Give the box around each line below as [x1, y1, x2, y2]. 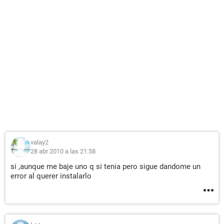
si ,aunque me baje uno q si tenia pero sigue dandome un [10, 162, 200, 171]
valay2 [30, 138, 48, 146]
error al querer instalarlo [10, 171, 91, 180]
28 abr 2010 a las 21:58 [30, 147, 95, 155]
